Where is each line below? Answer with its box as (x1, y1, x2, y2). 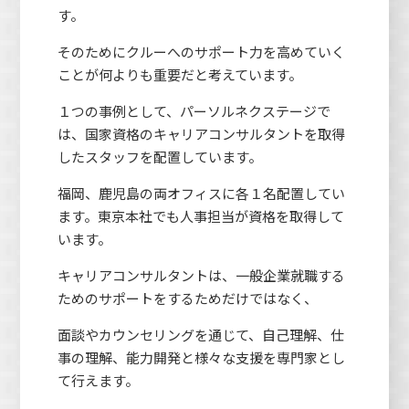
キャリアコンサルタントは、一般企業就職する (57, 265, 345, 285)
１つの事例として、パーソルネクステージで (57, 100, 330, 121)
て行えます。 (57, 370, 139, 390)
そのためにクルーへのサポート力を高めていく (57, 41, 345, 61)
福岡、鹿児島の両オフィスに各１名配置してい (57, 183, 345, 203)
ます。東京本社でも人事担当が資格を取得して (57, 205, 344, 225)
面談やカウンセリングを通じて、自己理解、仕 (57, 324, 344, 344)
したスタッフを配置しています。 (57, 146, 262, 166)
